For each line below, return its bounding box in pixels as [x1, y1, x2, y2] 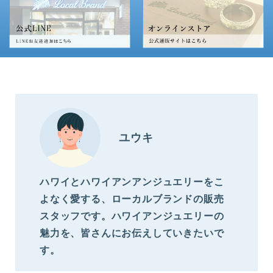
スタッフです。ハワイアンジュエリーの [40, 210, 224, 221]
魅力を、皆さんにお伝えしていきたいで [40, 227, 224, 238]
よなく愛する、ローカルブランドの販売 [40, 193, 224, 204]
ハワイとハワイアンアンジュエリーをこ [40, 176, 224, 187]
